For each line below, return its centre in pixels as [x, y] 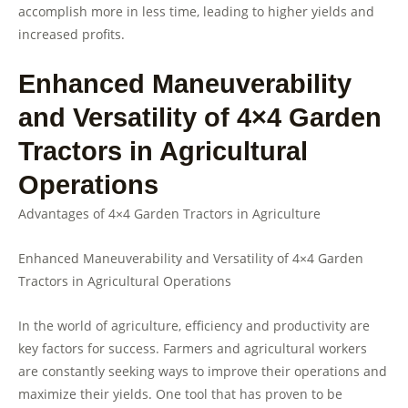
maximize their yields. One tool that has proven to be [180, 394]
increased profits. [71, 35]
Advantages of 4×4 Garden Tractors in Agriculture [169, 214]
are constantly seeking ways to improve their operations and [203, 372]
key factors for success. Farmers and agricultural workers [193, 349]
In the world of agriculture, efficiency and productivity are [194, 326]
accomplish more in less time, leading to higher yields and [196, 12]
